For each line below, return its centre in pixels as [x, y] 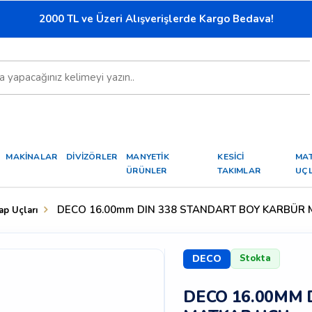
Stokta [256, 259]
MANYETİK [148, 157]
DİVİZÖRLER [92, 157]
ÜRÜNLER [147, 171]
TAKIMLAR [239, 171]
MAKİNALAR [32, 157]
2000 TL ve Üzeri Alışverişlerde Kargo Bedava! [156, 19]
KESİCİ [231, 157]
